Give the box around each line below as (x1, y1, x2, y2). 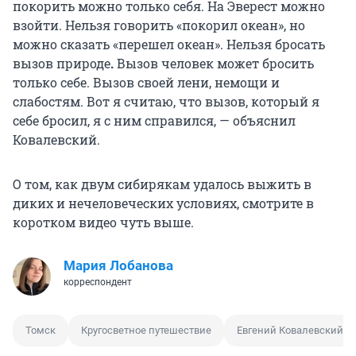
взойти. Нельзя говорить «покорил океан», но (13, 17, 305, 34)
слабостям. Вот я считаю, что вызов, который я (13, 93, 319, 110)
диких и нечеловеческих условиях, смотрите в (13, 195, 314, 212)
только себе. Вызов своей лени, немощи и (13, 74, 280, 91)
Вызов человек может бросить (117, 55, 314, 72)
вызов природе (13, 55, 110, 72)
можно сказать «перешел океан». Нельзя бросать (13, 36, 325, 53)
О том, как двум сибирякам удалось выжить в (13, 176, 311, 193)
